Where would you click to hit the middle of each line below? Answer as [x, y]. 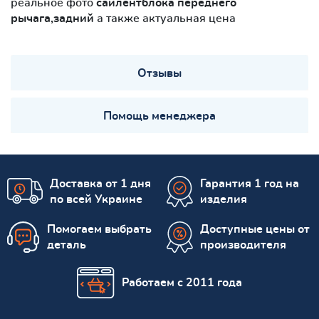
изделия [224, 199]
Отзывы [159, 73]
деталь [67, 245]
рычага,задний [52, 18]
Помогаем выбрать [99, 229]
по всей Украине [96, 199]
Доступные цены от [255, 229]
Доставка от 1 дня [100, 183]
